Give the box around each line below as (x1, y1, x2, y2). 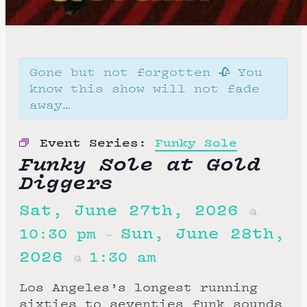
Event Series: (40, 135, 155, 150)
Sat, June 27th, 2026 (19, 199, 249, 220)
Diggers (19, 168, 113, 195)
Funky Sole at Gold (19, 149, 260, 177)
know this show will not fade (29, 81, 260, 96)
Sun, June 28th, (121, 223, 285, 243)
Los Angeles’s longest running (19, 280, 258, 295)
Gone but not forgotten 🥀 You (29, 64, 262, 79)
